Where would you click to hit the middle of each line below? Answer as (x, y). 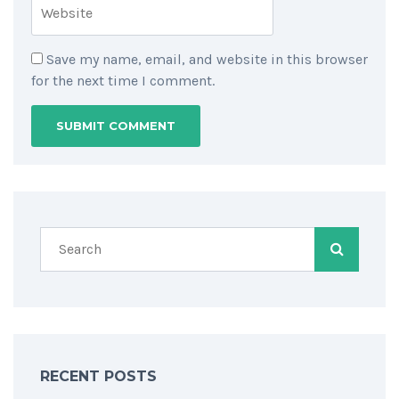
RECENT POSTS (98, 377)
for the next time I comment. (123, 81)
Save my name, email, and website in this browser (207, 60)
